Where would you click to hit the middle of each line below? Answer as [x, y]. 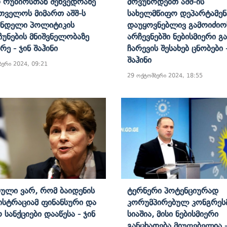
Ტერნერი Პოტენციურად [173, 190]
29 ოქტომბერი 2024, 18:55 [165, 75]
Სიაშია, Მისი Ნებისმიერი [173, 214]
